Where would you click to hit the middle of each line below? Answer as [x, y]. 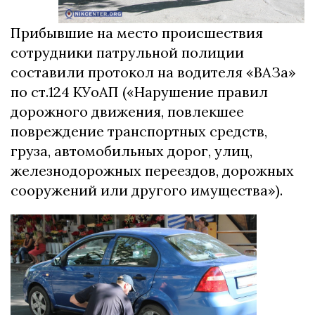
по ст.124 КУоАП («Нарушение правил [139, 92]
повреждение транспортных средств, [139, 131]
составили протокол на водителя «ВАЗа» [153, 72]
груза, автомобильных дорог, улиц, [131, 151]
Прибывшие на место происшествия [137, 33]
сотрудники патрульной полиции [127, 53]
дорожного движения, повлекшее [127, 112]
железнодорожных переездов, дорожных [152, 171]
